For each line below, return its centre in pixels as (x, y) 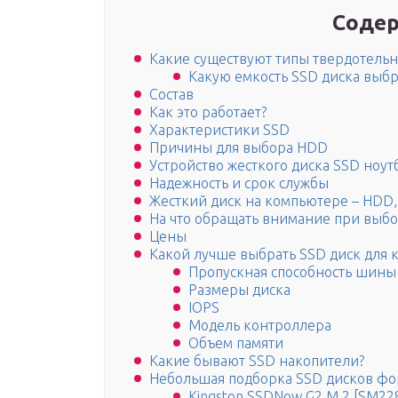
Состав (171, 95)
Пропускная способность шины (292, 272)
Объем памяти (236, 343)
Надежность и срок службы (239, 183)
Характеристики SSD (219, 130)
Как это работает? (208, 112)
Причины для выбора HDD (239, 148)
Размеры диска (239, 290)
